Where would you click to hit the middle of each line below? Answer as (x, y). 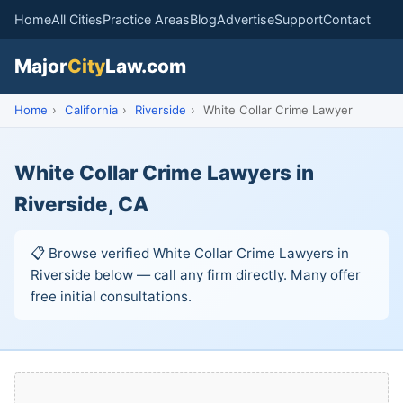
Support (299, 19)
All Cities (77, 19)
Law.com (146, 66)
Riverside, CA (81, 204)
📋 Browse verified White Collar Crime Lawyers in (190, 253)
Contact (347, 19)
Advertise (246, 19)
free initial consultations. (111, 296)
